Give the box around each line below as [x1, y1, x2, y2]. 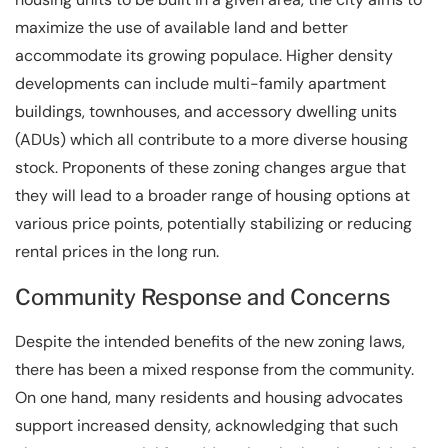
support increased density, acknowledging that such [15, 414, 398, 436]
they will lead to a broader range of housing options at [15, 184, 410, 206]
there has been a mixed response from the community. [15, 358, 414, 380]
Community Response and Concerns [15, 283, 390, 310]
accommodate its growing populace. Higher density [15, 44, 393, 66]
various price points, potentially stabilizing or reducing [15, 212, 412, 234]
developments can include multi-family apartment [15, 72, 386, 94]
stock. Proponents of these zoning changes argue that [15, 156, 406, 178]
